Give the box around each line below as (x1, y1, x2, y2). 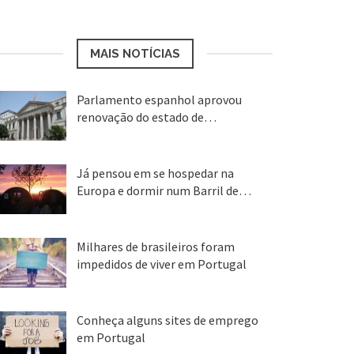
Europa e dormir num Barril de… (76, 182, 251, 198)
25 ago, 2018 (76, 275, 149, 292)
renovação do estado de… (76, 108, 217, 125)
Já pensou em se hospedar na (76, 164, 234, 181)
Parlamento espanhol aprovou (76, 91, 242, 107)
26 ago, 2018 (76, 201, 149, 218)
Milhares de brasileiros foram (76, 238, 235, 254)
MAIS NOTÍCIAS (90, 46, 181, 61)
